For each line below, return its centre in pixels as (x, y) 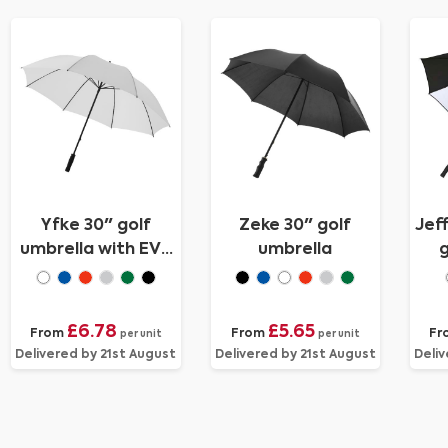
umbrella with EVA (96, 250)
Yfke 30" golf (95, 226)
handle (96, 274)
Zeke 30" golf (295, 226)
